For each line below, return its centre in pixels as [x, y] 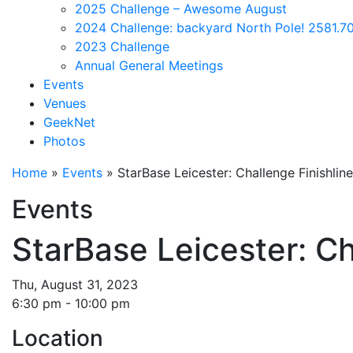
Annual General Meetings [149, 66]
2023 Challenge [122, 47]
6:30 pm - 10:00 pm [71, 304]
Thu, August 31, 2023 [75, 285]
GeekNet [69, 123]
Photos [64, 141]
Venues [65, 104]
